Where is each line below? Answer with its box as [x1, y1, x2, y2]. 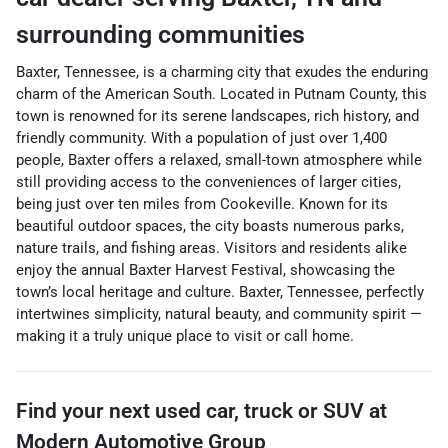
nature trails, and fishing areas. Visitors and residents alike [16, 238, 407, 257]
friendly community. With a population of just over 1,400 [16, 128, 387, 147]
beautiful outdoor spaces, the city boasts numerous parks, [16, 216, 404, 235]
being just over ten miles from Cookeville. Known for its [16, 194, 388, 213]
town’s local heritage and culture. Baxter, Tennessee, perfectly [16, 282, 424, 301]
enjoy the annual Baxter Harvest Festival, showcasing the [16, 260, 395, 279]
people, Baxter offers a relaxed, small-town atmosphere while [16, 150, 422, 169]
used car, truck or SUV [155, 398, 364, 423]
